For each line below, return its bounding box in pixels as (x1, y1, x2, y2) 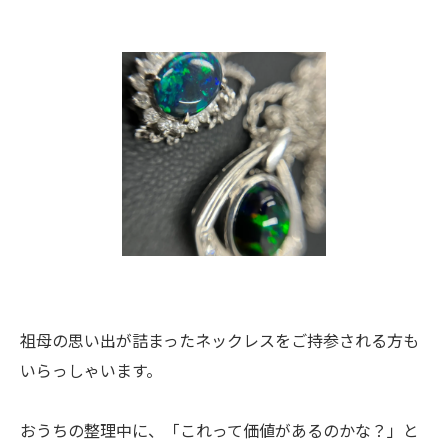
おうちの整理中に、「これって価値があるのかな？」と (20, 418, 419, 442)
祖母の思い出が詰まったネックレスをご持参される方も (20, 328, 419, 352)
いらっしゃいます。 (20, 358, 162, 382)
